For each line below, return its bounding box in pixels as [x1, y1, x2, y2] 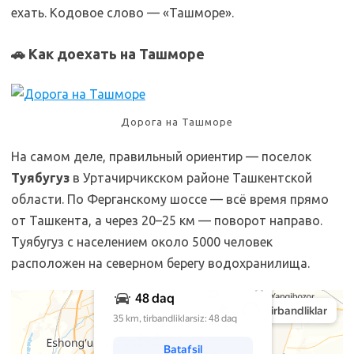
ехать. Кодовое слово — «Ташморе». [11, 5, 234, 20]
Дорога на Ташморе [121, 115, 233, 127]
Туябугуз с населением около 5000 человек [11, 234, 273, 249]
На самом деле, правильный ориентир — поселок [11, 149, 311, 164]
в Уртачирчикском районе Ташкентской [70, 170, 312, 185]
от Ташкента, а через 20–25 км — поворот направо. [11, 213, 322, 228]
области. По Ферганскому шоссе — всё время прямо [11, 191, 329, 206]
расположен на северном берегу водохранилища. [11, 255, 310, 270]
